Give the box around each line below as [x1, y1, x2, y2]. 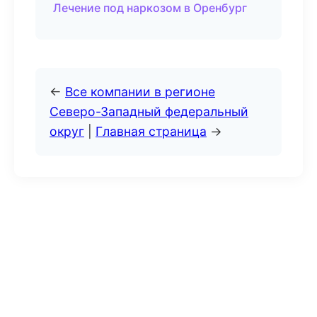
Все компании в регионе [65, 84, 215, 99]
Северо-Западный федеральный [50, 104, 248, 119]
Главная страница [96, 124, 207, 139]
